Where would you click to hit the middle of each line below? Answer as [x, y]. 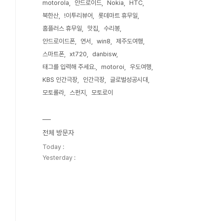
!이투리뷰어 [78, 16]
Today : [53, 147]
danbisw [104, 54]
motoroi [113, 67]
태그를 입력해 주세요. [69, 67]
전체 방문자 [58, 133]
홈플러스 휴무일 [62, 28]
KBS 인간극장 [60, 80]
